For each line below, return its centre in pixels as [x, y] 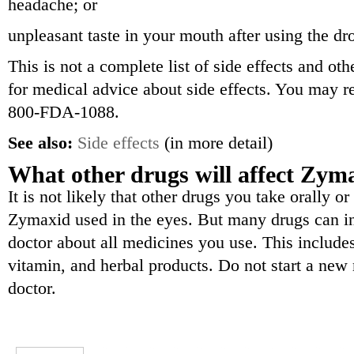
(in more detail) [216, 143]
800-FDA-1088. [64, 112]
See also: [40, 143]
